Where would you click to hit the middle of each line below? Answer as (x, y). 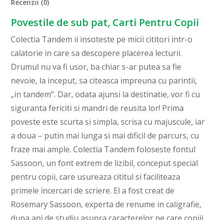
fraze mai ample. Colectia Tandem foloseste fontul (103, 150)
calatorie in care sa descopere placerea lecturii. (96, 53)
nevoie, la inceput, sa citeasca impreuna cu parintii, (104, 81)
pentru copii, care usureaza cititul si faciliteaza (96, 177)
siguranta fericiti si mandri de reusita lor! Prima (97, 108)
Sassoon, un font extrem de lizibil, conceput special (105, 163)
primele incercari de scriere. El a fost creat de (93, 191)
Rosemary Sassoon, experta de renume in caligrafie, (106, 205)
